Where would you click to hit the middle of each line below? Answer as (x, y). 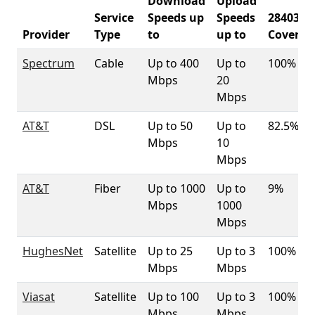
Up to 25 (170, 251)
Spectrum (49, 63)
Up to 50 (170, 126)
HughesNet (53, 251)
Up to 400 (173, 63)
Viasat (39, 297)
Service (114, 18)
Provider (46, 34)
